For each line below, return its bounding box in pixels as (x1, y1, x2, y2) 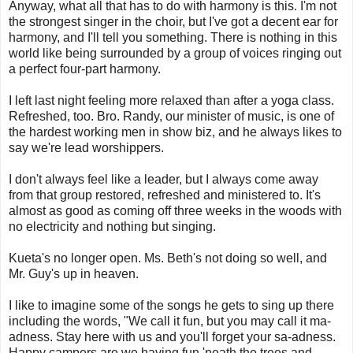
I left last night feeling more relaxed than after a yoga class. (9, 93, 334, 107)
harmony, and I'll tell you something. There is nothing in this (9, 30, 337, 44)
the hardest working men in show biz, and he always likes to (9, 124, 342, 139)
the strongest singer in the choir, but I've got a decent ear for (9, 14, 338, 28)
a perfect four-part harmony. (9, 61, 161, 76)
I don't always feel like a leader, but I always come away (9, 172, 318, 186)
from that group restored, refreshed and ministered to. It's (9, 188, 321, 202)
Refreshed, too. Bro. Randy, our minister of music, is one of (9, 109, 334, 123)
